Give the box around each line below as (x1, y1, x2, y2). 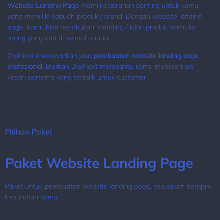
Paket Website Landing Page (5, 154, 193, 171)
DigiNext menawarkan (7, 51, 77, 60)
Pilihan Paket (5, 126, 53, 137)
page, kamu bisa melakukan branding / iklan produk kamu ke (7, 23, 196, 31)
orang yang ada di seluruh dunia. (7, 33, 110, 42)
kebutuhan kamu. (5, 192, 59, 201)
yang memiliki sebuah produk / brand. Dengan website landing (7, 12, 202, 21)
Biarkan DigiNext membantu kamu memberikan (46, 62, 193, 71)
